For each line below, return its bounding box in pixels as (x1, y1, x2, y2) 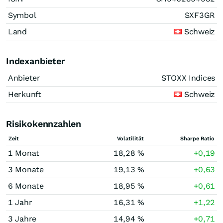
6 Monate (8, 181, 44, 191)
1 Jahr (8, 198, 32, 207)
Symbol (8, 10, 36, 20)
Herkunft (8, 90, 41, 99)
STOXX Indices (161, 73, 215, 83)
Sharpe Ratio (180, 135, 215, 142)
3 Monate (8, 165, 44, 174)
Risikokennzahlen (6, 118, 82, 129)
